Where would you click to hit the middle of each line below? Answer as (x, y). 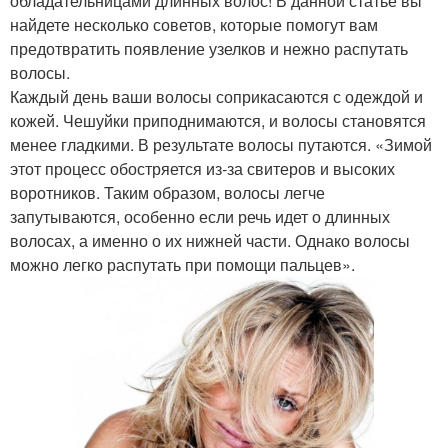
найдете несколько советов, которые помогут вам (194, 24)
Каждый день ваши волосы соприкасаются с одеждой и (216, 96)
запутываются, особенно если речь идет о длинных (200, 216)
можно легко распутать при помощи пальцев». (182, 264)
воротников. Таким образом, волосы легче (167, 192)
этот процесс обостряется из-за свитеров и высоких (202, 168)
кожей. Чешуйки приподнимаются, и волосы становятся (218, 120)
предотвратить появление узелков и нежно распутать (209, 48)
